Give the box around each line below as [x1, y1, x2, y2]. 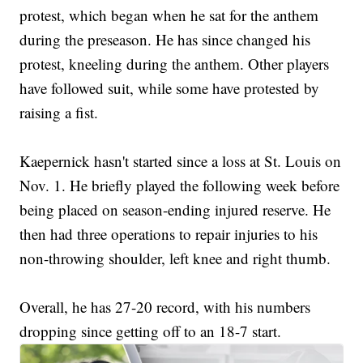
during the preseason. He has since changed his [19, 29, 311, 50]
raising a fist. [19, 102, 99, 123]
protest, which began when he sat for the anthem [19, 5, 319, 26]
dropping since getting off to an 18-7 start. [19, 321, 282, 342]
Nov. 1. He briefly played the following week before [19, 175, 340, 196]
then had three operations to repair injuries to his [19, 224, 318, 245]
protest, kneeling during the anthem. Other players [19, 53, 330, 75]
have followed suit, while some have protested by [19, 78, 320, 99]
